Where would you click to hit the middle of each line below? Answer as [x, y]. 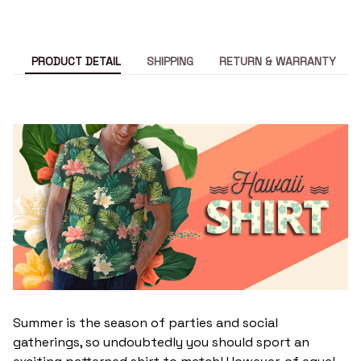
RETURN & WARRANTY [278, 61]
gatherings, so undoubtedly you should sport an [161, 342]
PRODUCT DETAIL [76, 61]
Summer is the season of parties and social [145, 322]
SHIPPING [170, 61]
